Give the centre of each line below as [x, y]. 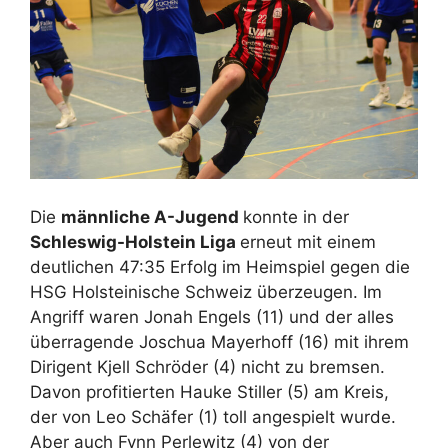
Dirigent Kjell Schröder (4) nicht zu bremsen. [207, 366]
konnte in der [296, 216]
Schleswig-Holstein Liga [135, 241]
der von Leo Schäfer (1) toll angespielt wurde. [213, 416]
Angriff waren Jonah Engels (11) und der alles [212, 316]
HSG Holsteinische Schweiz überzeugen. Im [206, 291]
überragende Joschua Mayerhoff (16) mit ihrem [219, 341]
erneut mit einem [308, 241]
